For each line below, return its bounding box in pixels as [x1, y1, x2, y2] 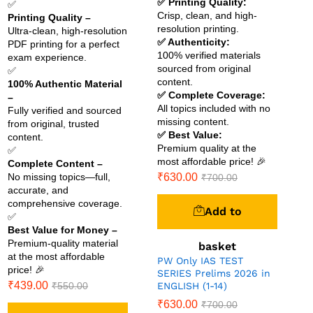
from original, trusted [8, 118, 99, 130]
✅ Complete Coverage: [157, 89, 265, 101]
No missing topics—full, [8, 171, 110, 183]
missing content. [157, 116, 229, 128]
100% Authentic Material [8, 78, 122, 90]
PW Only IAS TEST [157, 255, 243, 267]
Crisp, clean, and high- [157, 10, 257, 22]
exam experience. [8, 52, 87, 64]
